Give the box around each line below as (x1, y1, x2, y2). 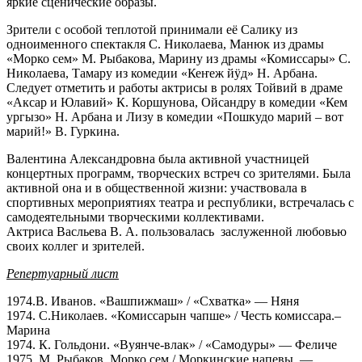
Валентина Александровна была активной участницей (6, 151, 309, 166)
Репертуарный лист (6, 266, 119, 280)
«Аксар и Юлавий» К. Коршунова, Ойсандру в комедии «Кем (6, 95, 347, 109)
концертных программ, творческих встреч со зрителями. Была (6, 166, 351, 180)
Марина (6, 322, 50, 337)
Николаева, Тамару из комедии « (6, 65, 187, 80)
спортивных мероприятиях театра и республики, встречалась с (6, 195, 354, 209)
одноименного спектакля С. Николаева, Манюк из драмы (6, 36, 324, 51)
